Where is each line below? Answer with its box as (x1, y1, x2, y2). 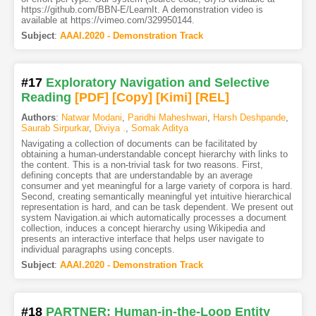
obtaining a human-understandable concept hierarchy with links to (20, 149, 288, 160)
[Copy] (111, 90, 152, 105)
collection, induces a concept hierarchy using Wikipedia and (20, 223, 265, 234)
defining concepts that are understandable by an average (20, 170, 253, 181)
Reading (20, 90, 71, 105)
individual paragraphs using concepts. (20, 244, 175, 255)
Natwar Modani (61, 112, 122, 123)
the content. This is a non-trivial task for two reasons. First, (20, 159, 263, 171)
